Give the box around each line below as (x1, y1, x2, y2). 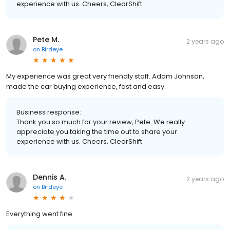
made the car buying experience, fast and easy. (6, 81, 166, 91)
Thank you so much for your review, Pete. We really (16, 117, 185, 127)
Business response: (16, 107, 81, 117)
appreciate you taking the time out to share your (16, 126, 177, 137)
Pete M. (33, 34, 59, 45)
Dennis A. (33, 171, 66, 182)
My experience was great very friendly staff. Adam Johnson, (6, 71, 204, 81)
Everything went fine (6, 208, 72, 219)
